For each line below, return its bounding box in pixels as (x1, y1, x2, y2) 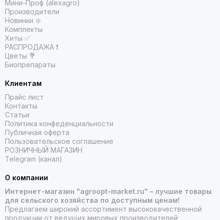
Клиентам (5, 79, 42, 88)
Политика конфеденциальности (5, 119, 113, 128)
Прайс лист (5, 93, 44, 102)
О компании (5, 173, 48, 182)
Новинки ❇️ (5, 16, 41, 25)
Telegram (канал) (5, 155, 62, 164)
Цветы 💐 (5, 52, 36, 60)
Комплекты (5, 25, 43, 34)
